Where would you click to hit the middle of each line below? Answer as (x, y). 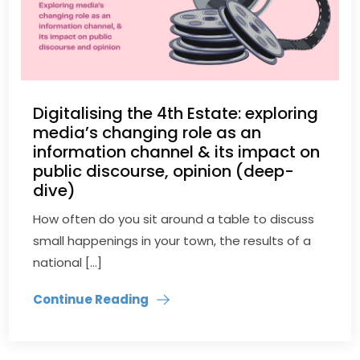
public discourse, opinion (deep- (164, 172)
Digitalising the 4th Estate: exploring (176, 114)
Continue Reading (91, 300)
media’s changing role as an (147, 133)
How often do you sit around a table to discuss (174, 219)
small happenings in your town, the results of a (172, 241)
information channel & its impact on (177, 152)
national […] (68, 263)
